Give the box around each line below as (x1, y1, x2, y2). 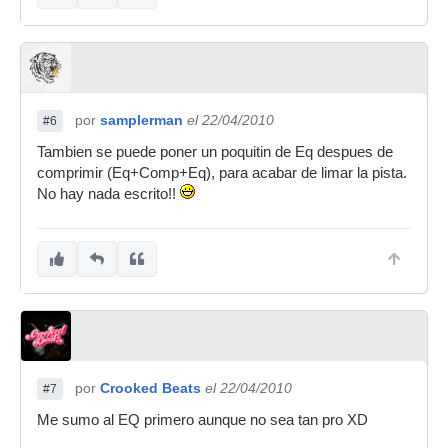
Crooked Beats (100, 380, 201, 396)
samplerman (100, 112, 183, 128)
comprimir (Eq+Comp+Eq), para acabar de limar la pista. (37, 165, 407, 181)
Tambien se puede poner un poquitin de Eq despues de (37, 144, 393, 160)
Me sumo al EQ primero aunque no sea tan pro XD (37, 412, 368, 428)
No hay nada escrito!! (37, 186, 180, 202)
